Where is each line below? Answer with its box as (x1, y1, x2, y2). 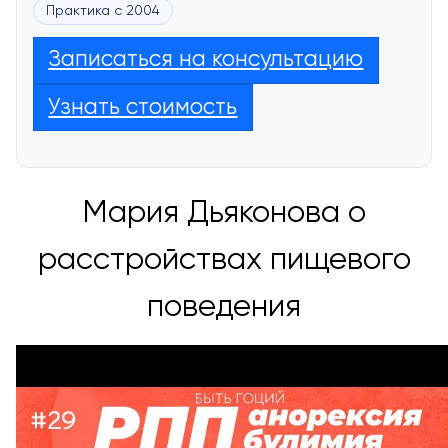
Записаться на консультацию (48, 49, 364, 72)
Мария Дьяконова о (82, 198, 366, 230)
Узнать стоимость (48, 96, 238, 119)
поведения (147, 292, 301, 324)
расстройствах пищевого (37, 245, 411, 277)
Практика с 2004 (46, 3, 160, 18)
